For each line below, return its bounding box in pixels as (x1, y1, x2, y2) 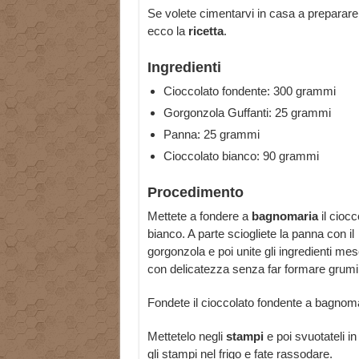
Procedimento (147, 184, 244, 201)
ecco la (147, 24, 185, 38)
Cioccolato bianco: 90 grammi (163, 149, 319, 163)
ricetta (184, 24, 224, 38)
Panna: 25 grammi (163, 127, 260, 142)
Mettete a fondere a (147, 209, 252, 224)
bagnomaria (251, 209, 318, 224)
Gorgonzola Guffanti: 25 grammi (163, 106, 331, 120)
